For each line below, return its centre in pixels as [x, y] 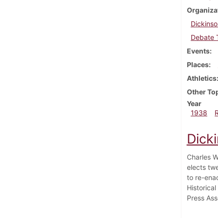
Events [198, 51]
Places [198, 64]
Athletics [201, 78]
